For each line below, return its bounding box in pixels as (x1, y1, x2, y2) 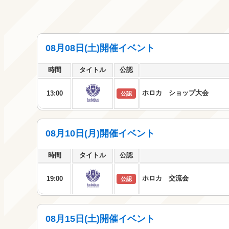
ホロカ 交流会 (142, 174, 189, 182)
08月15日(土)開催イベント (45, 214, 155, 224)
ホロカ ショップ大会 (142, 89, 209, 97)
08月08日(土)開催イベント (45, 43, 155, 53)
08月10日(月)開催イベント (45, 128, 155, 139)
